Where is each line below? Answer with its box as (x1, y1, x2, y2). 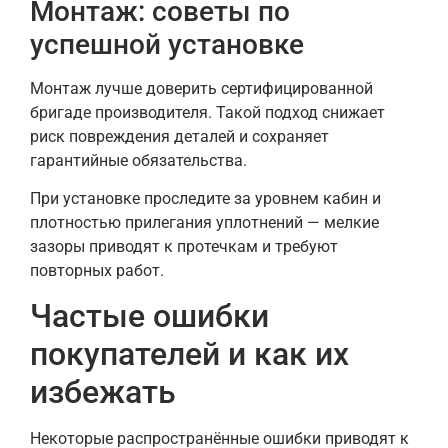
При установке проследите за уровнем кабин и (30, 188, 381, 208)
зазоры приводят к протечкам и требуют (30, 236, 338, 256)
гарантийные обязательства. (30, 150, 247, 170)
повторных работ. (30, 260, 164, 280)
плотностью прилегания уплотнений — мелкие (30, 212, 379, 232)
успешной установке (30, 27, 304, 61)
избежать (30, 373, 176, 412)
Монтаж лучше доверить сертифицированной (30, 78, 373, 98)
